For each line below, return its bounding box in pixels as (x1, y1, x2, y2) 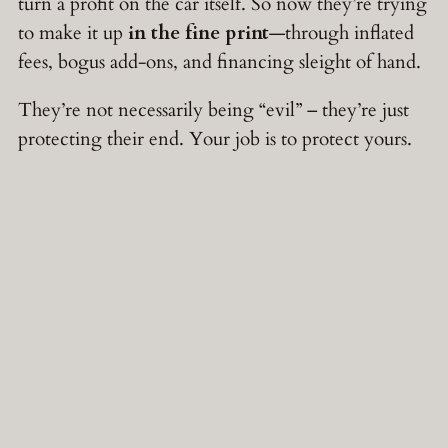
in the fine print (128, 20, 269, 47)
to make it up (18, 20, 128, 47)
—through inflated (269, 20, 414, 47)
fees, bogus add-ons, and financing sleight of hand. (18, 49, 421, 76)
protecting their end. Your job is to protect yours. (18, 126, 412, 153)
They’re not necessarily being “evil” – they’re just (18, 97, 409, 124)
